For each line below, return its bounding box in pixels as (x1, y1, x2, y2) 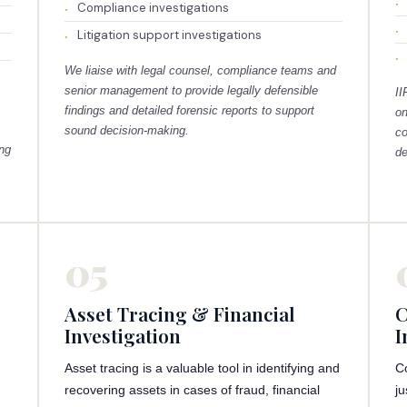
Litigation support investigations (76, 27, 262, 43)
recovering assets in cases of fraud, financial (64, 382, 320, 397)
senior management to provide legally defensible (64, 84, 318, 97)
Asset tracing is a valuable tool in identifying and (64, 361, 340, 375)
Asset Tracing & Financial (64, 301, 295, 326)
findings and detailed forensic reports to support (64, 104, 314, 117)
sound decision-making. (64, 124, 189, 137)
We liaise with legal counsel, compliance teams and (64, 64, 336, 77)
